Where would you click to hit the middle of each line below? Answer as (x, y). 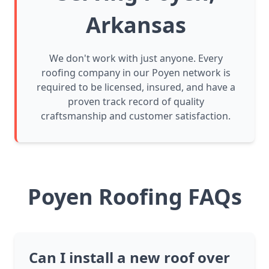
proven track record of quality (136, 102)
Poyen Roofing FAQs (134, 197)
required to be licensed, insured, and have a (136, 87)
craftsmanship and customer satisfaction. (136, 116)
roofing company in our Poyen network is (136, 73)
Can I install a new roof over (129, 258)
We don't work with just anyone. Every (136, 59)
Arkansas (136, 25)
